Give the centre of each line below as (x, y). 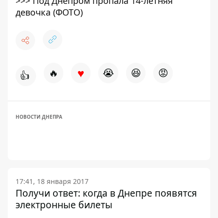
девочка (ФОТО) (49, 12)
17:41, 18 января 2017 (52, 182)
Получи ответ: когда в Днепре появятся (106, 193)
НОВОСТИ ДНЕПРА (39, 117)
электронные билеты (64, 205)
